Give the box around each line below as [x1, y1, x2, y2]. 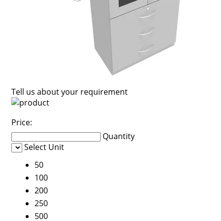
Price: [11, 117, 32, 128]
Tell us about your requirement [11, 86, 128, 97]
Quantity [102, 131, 135, 142]
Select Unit [24, 142, 64, 152]
